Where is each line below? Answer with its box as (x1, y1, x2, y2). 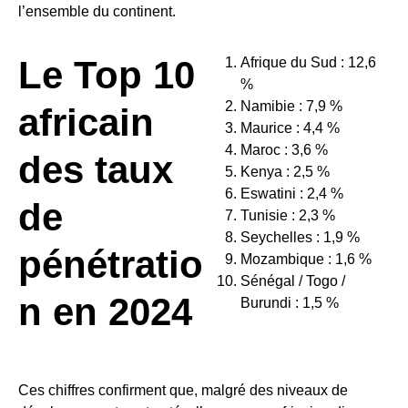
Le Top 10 (18, 54, 195, 97)
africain (18, 101, 154, 145)
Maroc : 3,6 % (240, 142, 328, 158)
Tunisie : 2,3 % (240, 208, 335, 224)
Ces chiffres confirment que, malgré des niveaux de (18, 382, 348, 399)
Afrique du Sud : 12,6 (240, 55, 376, 71)
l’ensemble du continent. (18, 4, 176, 20)
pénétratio (18, 243, 203, 287)
